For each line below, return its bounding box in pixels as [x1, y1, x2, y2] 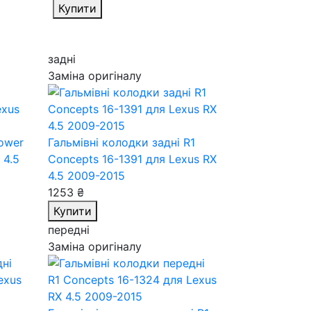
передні [47, 223, 90, 237]
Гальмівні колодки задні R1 [47, 135, 195, 149]
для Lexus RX [145, 152, 217, 166]
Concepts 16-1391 [47, 152, 146, 166]
